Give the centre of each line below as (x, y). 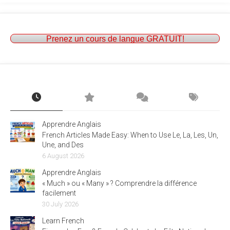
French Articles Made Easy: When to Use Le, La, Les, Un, (130, 135)
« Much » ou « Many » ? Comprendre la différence (119, 183)
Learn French (63, 221)
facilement (59, 193)
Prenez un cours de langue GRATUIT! (115, 39)
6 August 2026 (63, 156)
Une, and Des (63, 145)
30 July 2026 (60, 204)
